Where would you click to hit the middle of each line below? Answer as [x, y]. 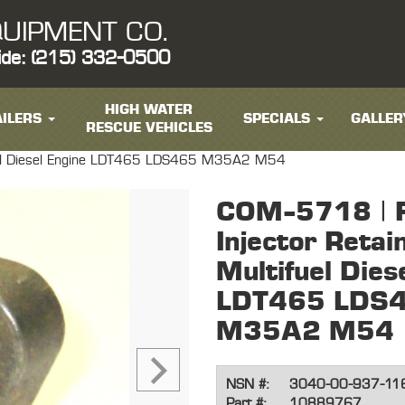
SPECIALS [276, 119]
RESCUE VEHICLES [149, 128]
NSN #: [247, 385]
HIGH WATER [149, 110]
